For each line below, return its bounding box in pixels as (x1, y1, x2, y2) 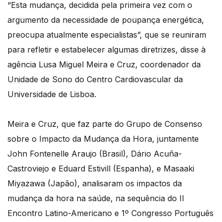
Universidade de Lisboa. (7, 89, 96, 100)
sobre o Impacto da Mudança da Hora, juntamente (7, 134, 199, 144)
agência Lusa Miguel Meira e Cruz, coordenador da (7, 59, 201, 70)
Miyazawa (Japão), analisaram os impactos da (7, 178, 182, 189)
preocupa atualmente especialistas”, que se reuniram (7, 30, 206, 40)
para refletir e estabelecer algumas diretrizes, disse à (7, 45, 206, 55)
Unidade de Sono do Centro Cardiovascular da (7, 74, 183, 85)
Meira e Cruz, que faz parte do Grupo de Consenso (7, 119, 202, 129)
